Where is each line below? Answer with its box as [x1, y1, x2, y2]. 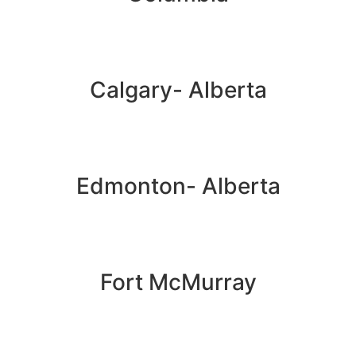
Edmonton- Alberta [75, 172, 281, 199]
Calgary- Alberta [89, 76, 267, 103]
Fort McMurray [99, 269, 257, 296]
